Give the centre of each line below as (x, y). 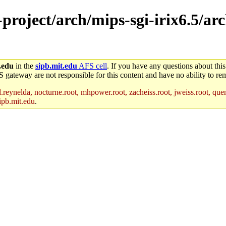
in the (24, 66)
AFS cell (92, 66)
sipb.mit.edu (56, 66)
